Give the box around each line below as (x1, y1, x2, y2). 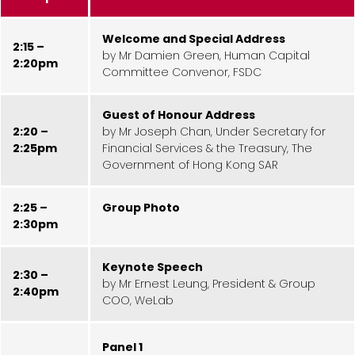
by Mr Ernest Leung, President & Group (102, 275, 315, 292)
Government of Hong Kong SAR (102, 156, 278, 173)
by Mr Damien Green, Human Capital (102, 47, 310, 63)
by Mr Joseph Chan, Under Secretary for (102, 123, 326, 139)
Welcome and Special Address (102, 30, 285, 47)
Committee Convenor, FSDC (102, 63, 261, 80)
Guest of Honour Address (102, 106, 255, 123)
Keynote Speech (102, 258, 203, 275)
